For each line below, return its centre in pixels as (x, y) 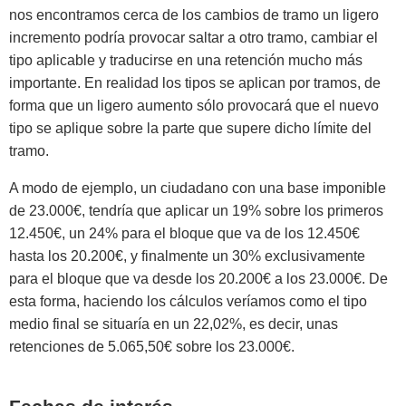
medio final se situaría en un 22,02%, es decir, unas (174, 324)
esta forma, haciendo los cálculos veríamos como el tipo (188, 302)
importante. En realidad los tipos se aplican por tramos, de (195, 83)
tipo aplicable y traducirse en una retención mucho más (186, 61)
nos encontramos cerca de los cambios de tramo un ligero (194, 15)
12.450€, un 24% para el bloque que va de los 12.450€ (184, 234)
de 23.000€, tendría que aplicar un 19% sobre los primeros (196, 211)
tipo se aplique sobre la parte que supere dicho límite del (190, 129)
